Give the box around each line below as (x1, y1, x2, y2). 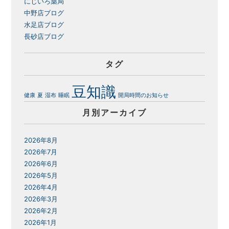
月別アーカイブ (82, 107, 147, 118)
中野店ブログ (24, 9, 64, 17)
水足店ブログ (24, 20, 64, 29)
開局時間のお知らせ (118, 92, 169, 99)
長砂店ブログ (24, 32, 64, 41)
